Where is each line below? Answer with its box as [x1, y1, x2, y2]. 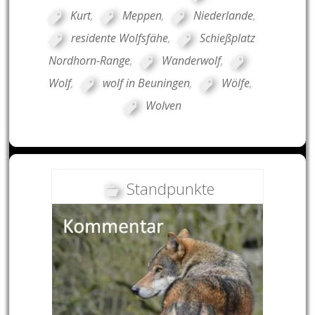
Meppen [122, 8, 162, 24]
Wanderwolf [161, 53, 221, 69]
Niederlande [193, 8, 254, 24]
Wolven [145, 98, 181, 114]
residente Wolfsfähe [71, 30, 169, 46]
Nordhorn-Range [48, 53, 130, 69]
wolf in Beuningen [102, 75, 190, 91]
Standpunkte [126, 177, 214, 199]
